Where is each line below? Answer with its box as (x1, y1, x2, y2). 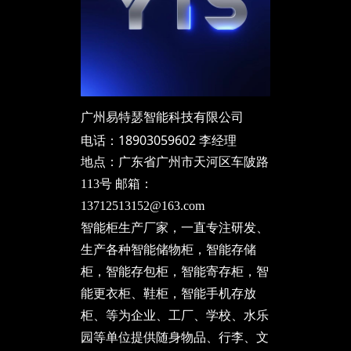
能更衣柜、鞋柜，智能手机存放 (80, 287, 256, 300)
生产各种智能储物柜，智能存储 (80, 243, 256, 256)
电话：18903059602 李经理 (80, 132, 237, 149)
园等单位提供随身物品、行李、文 (80, 331, 269, 344)
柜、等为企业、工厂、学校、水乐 (80, 309, 269, 322)
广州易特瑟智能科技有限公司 (80, 108, 244, 125)
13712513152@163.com (80, 199, 208, 212)
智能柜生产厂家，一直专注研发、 (80, 221, 269, 234)
